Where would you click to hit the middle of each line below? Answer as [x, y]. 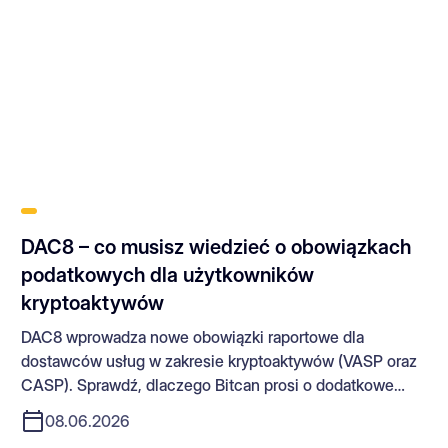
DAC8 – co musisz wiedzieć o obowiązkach [216, 246]
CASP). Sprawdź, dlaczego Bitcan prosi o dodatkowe [208, 384]
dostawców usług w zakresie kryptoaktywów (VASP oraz [219, 360]
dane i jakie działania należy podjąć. [147, 408]
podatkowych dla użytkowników [168, 274]
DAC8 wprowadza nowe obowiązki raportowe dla [193, 336]
